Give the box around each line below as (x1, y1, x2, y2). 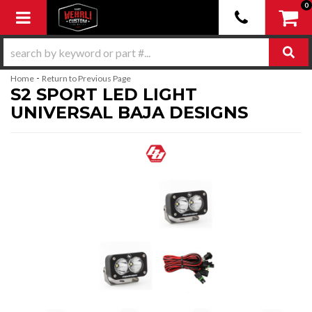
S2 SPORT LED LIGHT (10, 84, 197, 104)
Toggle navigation (15, 6, 148, 26)
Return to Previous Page (42, 73, 131, 84)
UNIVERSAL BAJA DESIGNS (10, 102, 248, 123)
